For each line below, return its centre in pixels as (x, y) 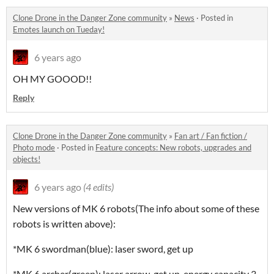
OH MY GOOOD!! (52, 79)
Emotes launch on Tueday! (59, 30)
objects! (27, 159)
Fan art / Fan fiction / (211, 136)
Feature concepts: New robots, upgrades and (173, 148)
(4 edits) (98, 187)
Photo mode (34, 148)
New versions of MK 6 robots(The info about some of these (136, 209)
